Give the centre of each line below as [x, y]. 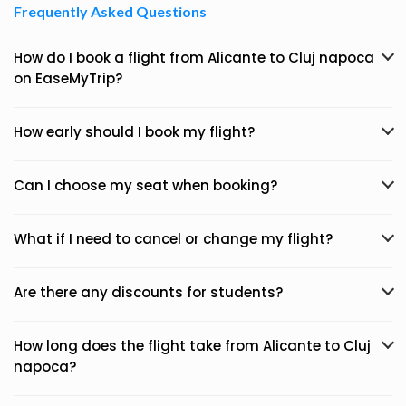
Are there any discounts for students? [148, 292]
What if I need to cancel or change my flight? [173, 239]
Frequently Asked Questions [110, 11]
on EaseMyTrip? [68, 78]
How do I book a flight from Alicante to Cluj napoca [194, 58]
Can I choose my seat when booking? [145, 185]
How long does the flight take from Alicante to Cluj [192, 346]
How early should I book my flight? [134, 132]
